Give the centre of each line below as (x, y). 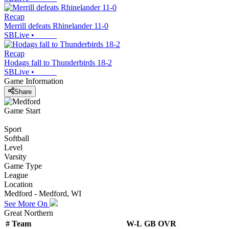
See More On (27, 203)
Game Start (22, 110)
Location (18, 184)
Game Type (23, 166)
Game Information (34, 81)
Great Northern (29, 213)
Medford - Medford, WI (43, 193)
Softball (17, 138)
